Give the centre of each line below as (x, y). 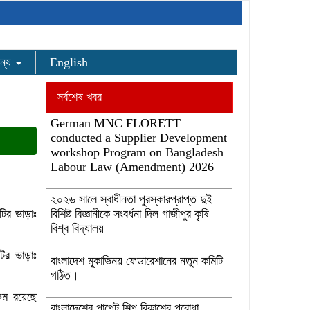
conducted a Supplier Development (138, 138)
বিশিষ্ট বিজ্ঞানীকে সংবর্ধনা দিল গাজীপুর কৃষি (129, 214)
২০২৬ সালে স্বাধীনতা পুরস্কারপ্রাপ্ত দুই (131, 199)
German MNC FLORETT (115, 123)
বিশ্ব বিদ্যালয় (77, 228)
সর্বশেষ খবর (79, 97)
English (69, 62)
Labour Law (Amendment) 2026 (132, 167)
